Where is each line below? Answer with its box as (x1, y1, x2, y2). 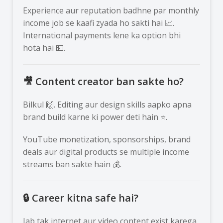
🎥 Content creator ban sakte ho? (23, 74, 184, 88)
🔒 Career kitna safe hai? (23, 191, 139, 205)
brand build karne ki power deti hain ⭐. (23, 111, 168, 122)
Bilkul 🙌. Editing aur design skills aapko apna (23, 99, 192, 110)
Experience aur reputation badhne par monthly (23, 4, 200, 16)
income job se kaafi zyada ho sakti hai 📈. (23, 17, 175, 28)
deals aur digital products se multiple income (23, 146, 190, 157)
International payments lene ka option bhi (23, 29, 181, 41)
